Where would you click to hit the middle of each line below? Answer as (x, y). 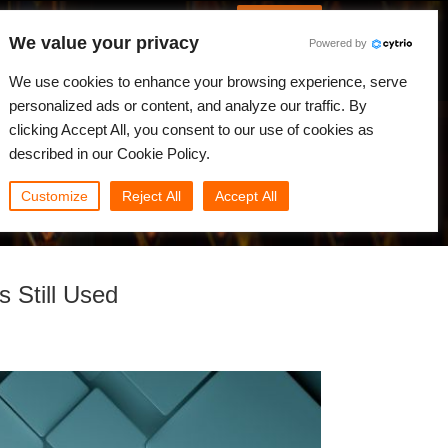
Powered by (338, 43)
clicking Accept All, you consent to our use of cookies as (191, 129)
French (78, 16)
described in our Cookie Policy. (109, 153)
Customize (54, 196)
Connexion (279, 16)
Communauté (138, 66)
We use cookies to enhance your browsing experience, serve (208, 81)
